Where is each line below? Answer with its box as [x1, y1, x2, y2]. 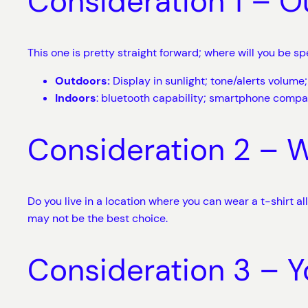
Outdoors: [55, 74, 110, 89]
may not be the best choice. [27, 211, 168, 226]
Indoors [55, 91, 96, 106]
